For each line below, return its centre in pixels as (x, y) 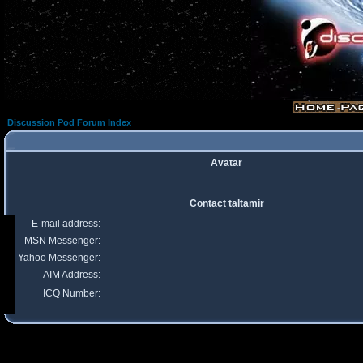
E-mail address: (66, 224)
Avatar (226, 163)
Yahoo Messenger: (59, 258)
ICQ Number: (72, 293)
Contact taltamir (226, 203)
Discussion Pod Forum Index (69, 122)
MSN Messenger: (62, 241)
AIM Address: (72, 275)
